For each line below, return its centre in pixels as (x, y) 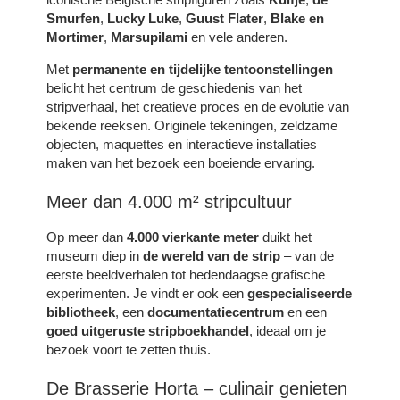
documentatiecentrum (216, 312)
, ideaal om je (288, 330)
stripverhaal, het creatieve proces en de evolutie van (198, 106)
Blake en (298, 18)
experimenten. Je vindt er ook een (147, 293)
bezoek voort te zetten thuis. (129, 349)
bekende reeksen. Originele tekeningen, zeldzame (192, 125)
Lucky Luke (143, 18)
